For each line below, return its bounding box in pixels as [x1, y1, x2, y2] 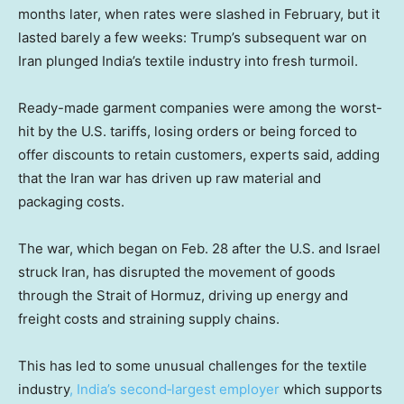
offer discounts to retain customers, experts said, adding [18, 146, 380, 164]
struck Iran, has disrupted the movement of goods [18, 263, 335, 281]
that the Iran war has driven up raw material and [18, 170, 321, 188]
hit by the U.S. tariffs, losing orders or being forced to [18, 123, 357, 141]
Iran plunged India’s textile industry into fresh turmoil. [18, 52, 358, 70]
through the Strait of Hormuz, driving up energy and [18, 287, 348, 305]
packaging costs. [18, 193, 124, 211]
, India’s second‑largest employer [69, 381, 280, 399]
